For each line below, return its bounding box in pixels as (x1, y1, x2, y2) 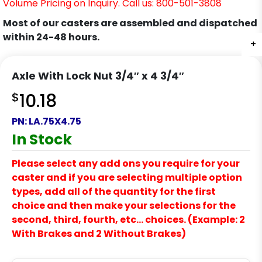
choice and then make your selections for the (12, 199, 236, 213)
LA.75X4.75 (29, 115, 81, 129)
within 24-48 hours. (3, 30, 99, 44)
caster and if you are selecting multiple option (12, 171, 242, 185)
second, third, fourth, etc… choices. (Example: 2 (12, 213, 245, 227)
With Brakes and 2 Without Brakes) (12, 227, 186, 241)
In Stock (12, 129, 72, 150)
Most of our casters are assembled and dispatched (3, 16, 257, 30)
